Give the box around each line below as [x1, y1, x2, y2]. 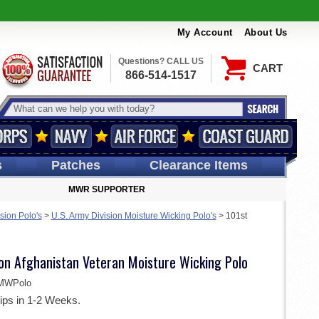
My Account [177, 27, 233, 38]
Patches [51, 158, 100, 172]
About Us [244, 27, 288, 38]
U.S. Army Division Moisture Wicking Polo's [51, 211, 216, 221]
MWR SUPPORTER [68, 184, 145, 194]
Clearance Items [149, 158, 248, 172]
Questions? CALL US [117, 56, 204, 66]
